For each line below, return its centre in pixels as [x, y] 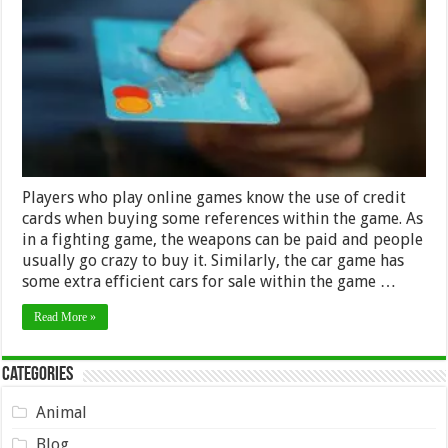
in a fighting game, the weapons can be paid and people [223, 239]
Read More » [65, 316]
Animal [61, 412]
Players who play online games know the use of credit [214, 197]
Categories [38, 374]
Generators [343, 39]
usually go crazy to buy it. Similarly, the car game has [213, 260]
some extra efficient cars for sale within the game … [209, 281]
